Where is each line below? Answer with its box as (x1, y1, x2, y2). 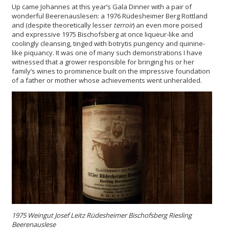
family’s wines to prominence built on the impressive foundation (12, 66, 210, 76)
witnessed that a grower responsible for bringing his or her (12, 57, 194, 66)
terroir (113, 20, 133, 30)
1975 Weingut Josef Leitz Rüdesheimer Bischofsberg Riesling (12, 211, 192, 220)
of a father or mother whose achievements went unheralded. (12, 75, 207, 85)
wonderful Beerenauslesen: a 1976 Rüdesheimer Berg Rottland (12, 11, 208, 20)
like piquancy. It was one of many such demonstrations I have (12, 48, 202, 57)
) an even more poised (133, 20, 202, 30)
